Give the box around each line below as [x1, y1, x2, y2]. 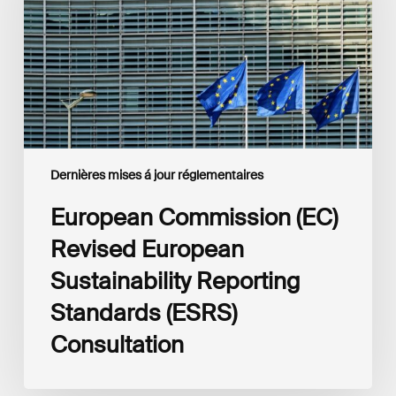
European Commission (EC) [49, 202, 338, 233]
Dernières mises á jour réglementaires [49, 167, 263, 184]
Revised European [49, 234, 244, 265]
